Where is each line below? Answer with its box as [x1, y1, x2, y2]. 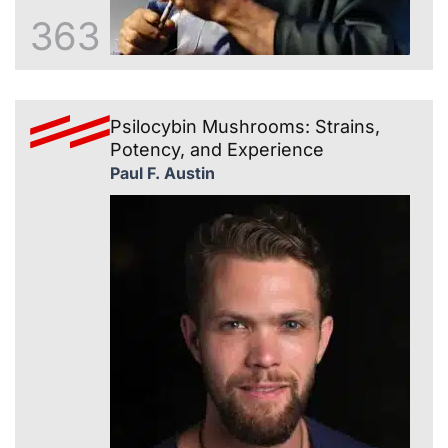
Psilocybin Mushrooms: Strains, [110, 116, 380, 138]
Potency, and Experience [110, 139, 324, 161]
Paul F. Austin [110, 163, 215, 184]
